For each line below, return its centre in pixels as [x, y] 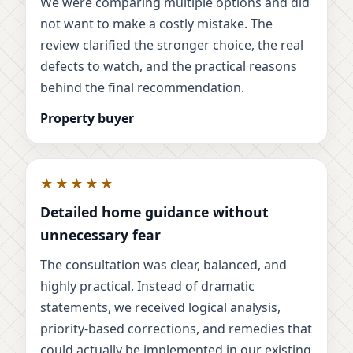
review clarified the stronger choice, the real [172, 45]
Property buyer [87, 119]
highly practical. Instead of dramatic [147, 286]
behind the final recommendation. [142, 88]
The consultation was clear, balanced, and [163, 265]
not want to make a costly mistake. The [156, 24]
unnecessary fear [100, 235]
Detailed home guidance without [154, 212]
